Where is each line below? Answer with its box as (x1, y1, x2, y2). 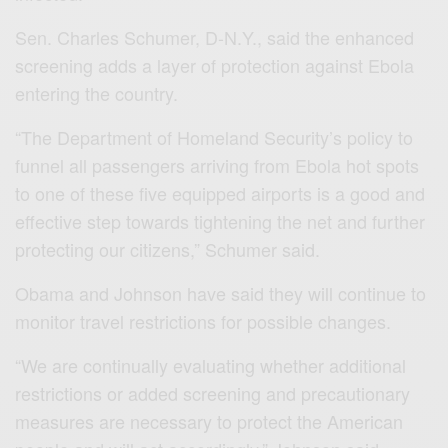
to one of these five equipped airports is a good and (15, 179, 426, 206)
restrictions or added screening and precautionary (15, 379, 411, 406)
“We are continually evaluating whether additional (15, 351, 407, 378)
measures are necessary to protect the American (15, 407, 404, 434)
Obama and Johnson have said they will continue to (15, 279, 427, 306)
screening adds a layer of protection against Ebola (15, 51, 415, 78)
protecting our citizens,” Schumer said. (15, 235, 321, 262)
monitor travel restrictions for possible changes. (15, 307, 392, 334)
